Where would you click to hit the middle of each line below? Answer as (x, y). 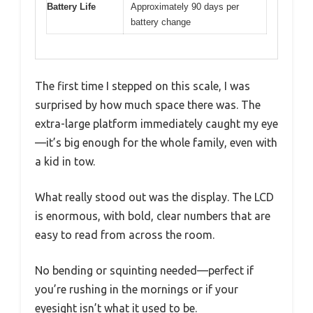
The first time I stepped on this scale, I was (143, 86)
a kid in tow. (65, 161)
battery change (161, 22)
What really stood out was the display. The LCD (154, 197)
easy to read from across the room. (125, 234)
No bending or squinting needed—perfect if (144, 270)
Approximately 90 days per (185, 7)
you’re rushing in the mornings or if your (137, 289)
